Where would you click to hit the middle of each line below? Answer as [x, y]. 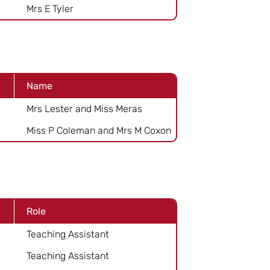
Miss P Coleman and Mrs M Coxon [99, 130]
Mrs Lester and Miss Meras [84, 108]
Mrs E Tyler [50, 8]
